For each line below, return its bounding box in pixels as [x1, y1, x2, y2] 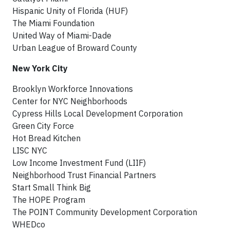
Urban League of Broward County [12, 43, 137, 53]
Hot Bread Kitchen [12, 133, 81, 143]
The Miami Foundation [12, 18, 94, 28]
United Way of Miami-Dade [12, 30, 111, 41]
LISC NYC [12, 145, 47, 156]
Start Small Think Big [12, 182, 91, 193]
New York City [12, 63, 68, 73]
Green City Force [12, 121, 74, 131]
